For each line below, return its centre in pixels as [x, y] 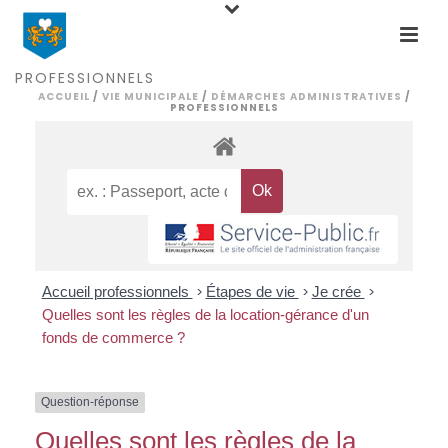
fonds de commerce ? [113, 338]
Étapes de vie [252, 292]
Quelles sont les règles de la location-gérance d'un [205, 315]
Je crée [338, 292]
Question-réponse [90, 402]
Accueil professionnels [117, 292]
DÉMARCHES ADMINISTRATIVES [306, 96]
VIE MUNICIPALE [150, 96]
